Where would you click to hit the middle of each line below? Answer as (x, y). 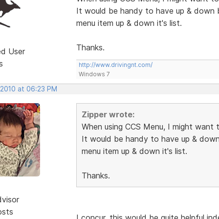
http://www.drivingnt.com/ (115, 65)
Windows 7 (94, 74)
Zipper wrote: (108, 114)
